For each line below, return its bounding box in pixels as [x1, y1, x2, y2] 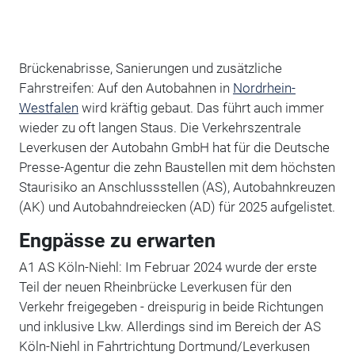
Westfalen [18, 99, 78, 116]
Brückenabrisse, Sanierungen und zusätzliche [18, 59, 282, 76]
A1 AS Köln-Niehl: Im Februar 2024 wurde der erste [18, 258, 317, 275]
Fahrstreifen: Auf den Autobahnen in [18, 79, 233, 96]
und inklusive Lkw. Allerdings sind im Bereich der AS [18, 318, 321, 334]
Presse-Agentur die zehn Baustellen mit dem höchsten [18, 158, 335, 175]
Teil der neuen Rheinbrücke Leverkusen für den [18, 278, 292, 295]
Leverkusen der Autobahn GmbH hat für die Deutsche [18, 139, 330, 155]
